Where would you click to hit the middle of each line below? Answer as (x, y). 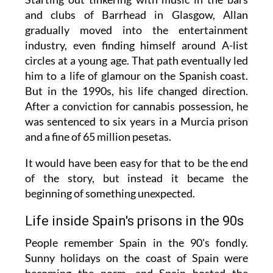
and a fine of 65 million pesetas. (99, 136)
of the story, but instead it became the (136, 178)
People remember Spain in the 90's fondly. (136, 242)
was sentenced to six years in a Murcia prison (136, 121)
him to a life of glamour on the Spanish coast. (136, 75)
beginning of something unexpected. (111, 193)
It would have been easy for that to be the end (136, 162)
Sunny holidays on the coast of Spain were (136, 257)
